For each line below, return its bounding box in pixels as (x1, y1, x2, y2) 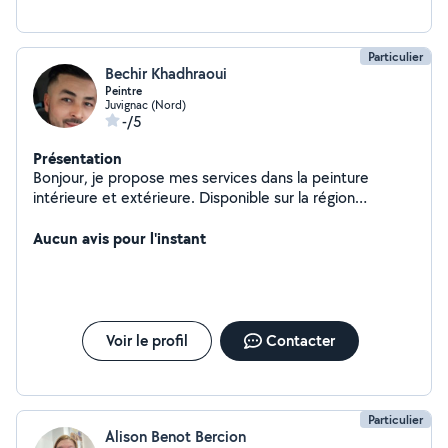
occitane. (33, 207, 96, 228)
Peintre (105, 83, 142, 99)
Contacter (265, 330, 335, 351)
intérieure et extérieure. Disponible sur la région (33, 187, 355, 208)
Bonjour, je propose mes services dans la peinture (33, 167, 369, 188)
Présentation (33, 147, 122, 169)
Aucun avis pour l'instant (33, 227, 206, 249)
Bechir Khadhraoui (105, 63, 227, 84)
